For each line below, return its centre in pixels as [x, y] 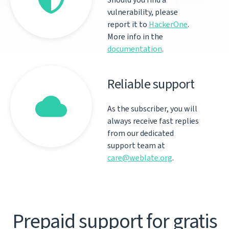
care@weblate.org [140, 158]
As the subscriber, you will [152, 109]
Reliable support [151, 84]
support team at [136, 145]
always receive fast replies [153, 121]
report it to [128, 24]
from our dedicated [141, 133]
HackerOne [168, 24]
